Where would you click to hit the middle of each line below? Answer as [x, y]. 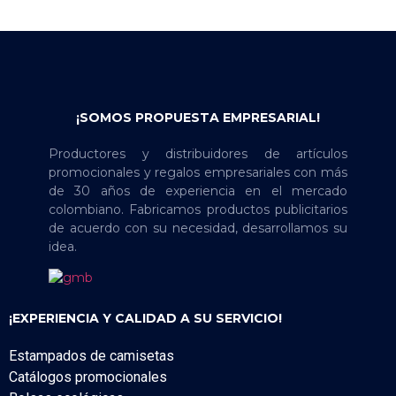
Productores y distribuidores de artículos [198, 153]
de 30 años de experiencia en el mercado [198, 190]
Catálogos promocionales [88, 377]
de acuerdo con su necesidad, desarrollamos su [198, 228]
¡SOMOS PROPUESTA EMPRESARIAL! [198, 117]
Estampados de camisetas [91, 355]
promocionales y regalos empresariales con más [198, 172]
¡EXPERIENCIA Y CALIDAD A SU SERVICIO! [145, 318]
